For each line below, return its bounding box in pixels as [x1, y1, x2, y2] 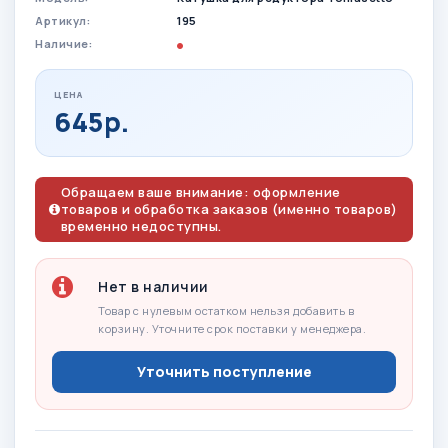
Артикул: [35, 12, 90, 28]
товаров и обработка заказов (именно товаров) [60, 199, 398, 218]
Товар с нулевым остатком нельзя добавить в [98, 302, 354, 318]
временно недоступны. [60, 216, 222, 235]
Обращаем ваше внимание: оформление [60, 182, 341, 201]
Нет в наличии [98, 276, 209, 296]
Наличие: [35, 35, 92, 51]
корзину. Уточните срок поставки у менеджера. [98, 320, 366, 336]
